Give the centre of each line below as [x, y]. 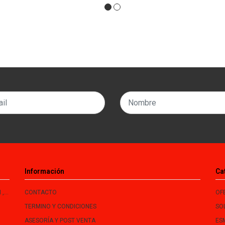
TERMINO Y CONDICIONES [61, 206]
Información [44, 171]
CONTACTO [41, 192]
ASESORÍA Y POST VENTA [60, 220]
